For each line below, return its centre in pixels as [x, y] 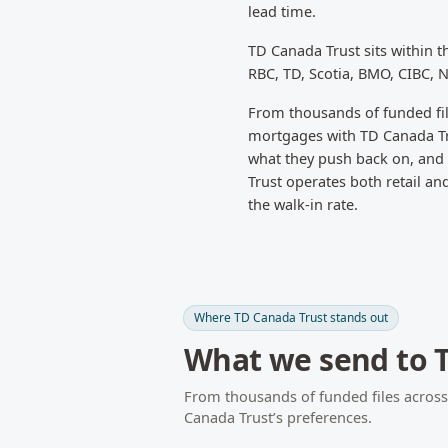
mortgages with [304, 135]
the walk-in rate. [303, 204]
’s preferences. [322, 417]
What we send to [309, 359]
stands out [357, 317]
